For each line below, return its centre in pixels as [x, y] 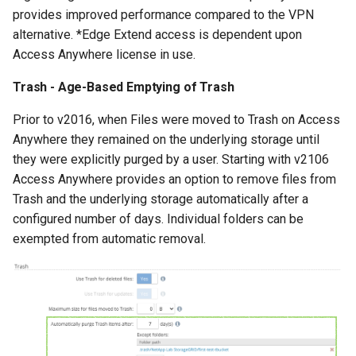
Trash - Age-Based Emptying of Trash [124, 87]
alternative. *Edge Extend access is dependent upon [157, 35]
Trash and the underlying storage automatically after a [161, 199]
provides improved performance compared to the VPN [163, 15]
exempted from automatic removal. [109, 239]
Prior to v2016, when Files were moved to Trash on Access [176, 120]
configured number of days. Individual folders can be [158, 219]
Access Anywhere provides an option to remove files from [174, 180]
